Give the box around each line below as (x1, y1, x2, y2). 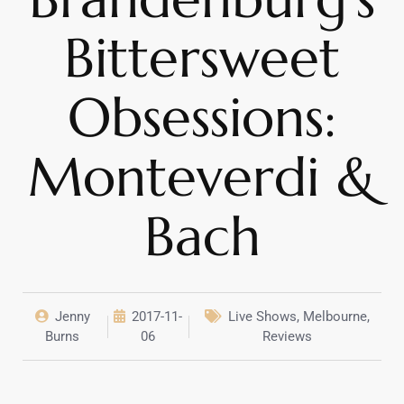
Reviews (262, 328, 313, 345)
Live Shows (228, 308, 298, 326)
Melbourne (303, 308, 368, 326)
